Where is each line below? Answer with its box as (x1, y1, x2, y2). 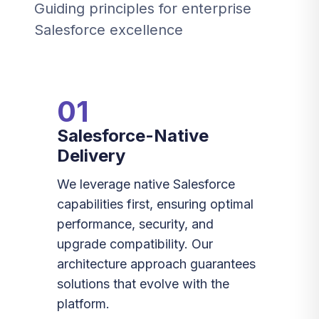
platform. (57, 296, 110, 311)
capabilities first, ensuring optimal (57, 197, 253, 211)
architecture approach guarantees (57, 256, 256, 271)
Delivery (57, 145, 125, 166)
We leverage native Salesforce (57, 177, 235, 192)
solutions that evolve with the (57, 276, 229, 291)
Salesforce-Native (57, 125, 209, 146)
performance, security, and (57, 216, 214, 231)
